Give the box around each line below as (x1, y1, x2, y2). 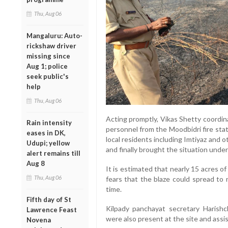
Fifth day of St (26, 195, 71, 204)
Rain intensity (26, 118, 72, 127)
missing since (26, 51, 70, 60)
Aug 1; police (26, 62, 68, 70)
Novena (26, 215, 51, 224)
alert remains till (26, 149, 80, 157)
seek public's (26, 72, 69, 80)
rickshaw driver (26, 41, 76, 50)
